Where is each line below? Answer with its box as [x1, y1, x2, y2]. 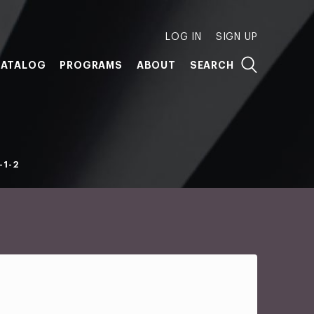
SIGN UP [215, 32, 258, 42]
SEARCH [189, 60, 234, 70]
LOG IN [165, 32, 202, 42]
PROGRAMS [60, 60, 123, 70]
